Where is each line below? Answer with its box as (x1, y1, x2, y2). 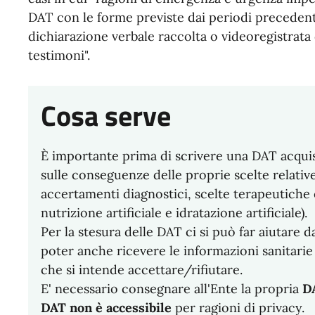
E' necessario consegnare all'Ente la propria (41, 280, 302, 297)
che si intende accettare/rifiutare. (41, 261, 243, 278)
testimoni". (28, 46, 90, 63)
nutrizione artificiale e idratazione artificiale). (41, 204, 307, 221)
